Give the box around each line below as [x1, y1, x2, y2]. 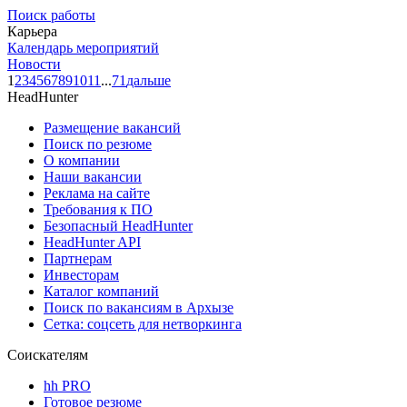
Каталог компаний [44, 283, 159, 299]
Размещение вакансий [44, 119, 181, 135]
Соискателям [7, 346, 88, 362]
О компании [44, 152, 120, 168]
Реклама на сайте [44, 184, 150, 201]
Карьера [7, 23, 57, 39]
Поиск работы [7, 6, 95, 23]
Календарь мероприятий [7, 39, 159, 55]
